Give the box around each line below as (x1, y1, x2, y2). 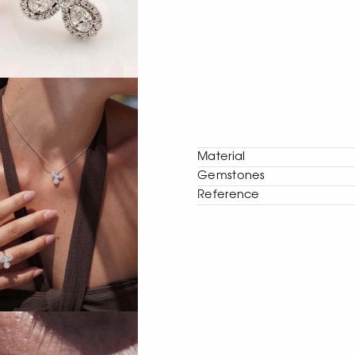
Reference (197, 188, 260, 200)
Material (197, 150, 246, 162)
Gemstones (197, 169, 265, 181)
